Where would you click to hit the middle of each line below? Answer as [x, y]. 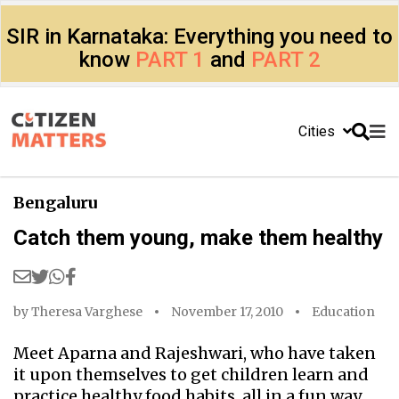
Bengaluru [55, 203]
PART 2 [285, 60]
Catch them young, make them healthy [198, 238]
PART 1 [170, 60]
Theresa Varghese [87, 312]
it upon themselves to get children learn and [191, 375]
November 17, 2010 [227, 312]
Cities [318, 131]
